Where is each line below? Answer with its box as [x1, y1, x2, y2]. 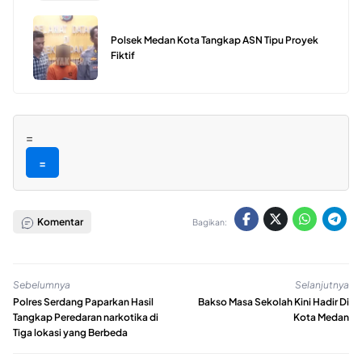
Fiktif [111, 48, 135, 61]
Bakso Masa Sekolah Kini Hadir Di [198, 295, 349, 308]
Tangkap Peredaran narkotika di [13, 310, 158, 323]
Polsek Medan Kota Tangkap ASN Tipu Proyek [111, 33, 318, 46]
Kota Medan [293, 310, 349, 323]
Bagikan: [192, 216, 228, 227]
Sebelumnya [13, 278, 70, 291]
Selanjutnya [295, 278, 349, 291]
